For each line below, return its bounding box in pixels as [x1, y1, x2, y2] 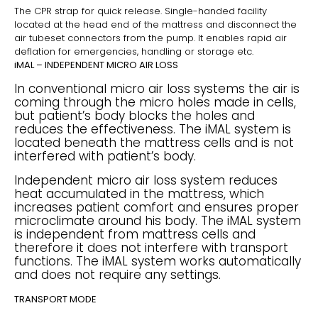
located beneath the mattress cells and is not [14, 134, 294, 151]
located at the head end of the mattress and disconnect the [14, 18, 297, 31]
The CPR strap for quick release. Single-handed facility [14, 4, 267, 18]
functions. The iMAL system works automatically [14, 253, 301, 270]
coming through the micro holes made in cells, [14, 94, 296, 111]
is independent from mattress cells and [14, 226, 256, 243]
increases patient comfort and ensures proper [14, 199, 299, 216]
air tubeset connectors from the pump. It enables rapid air [14, 31, 287, 45]
